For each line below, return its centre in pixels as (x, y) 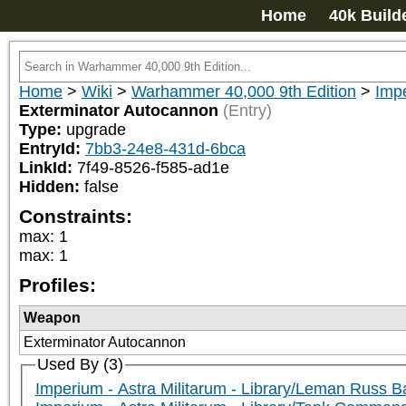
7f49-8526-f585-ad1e (153, 168)
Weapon (52, 318)
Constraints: (76, 216)
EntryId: (52, 149)
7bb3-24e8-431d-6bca (165, 149)
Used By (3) (80, 364)
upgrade (96, 130)
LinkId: (48, 168)
